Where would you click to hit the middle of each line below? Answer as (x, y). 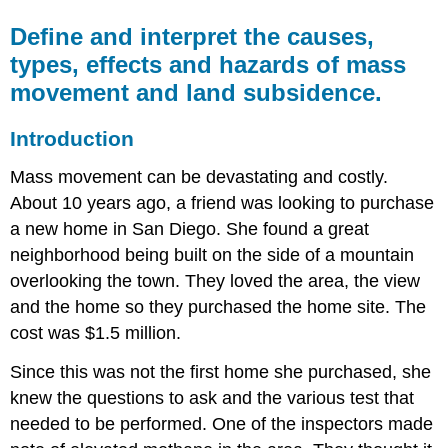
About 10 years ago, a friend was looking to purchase (222, 203)
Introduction (72, 139)
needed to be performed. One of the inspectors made (222, 423)
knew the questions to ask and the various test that (212, 397)
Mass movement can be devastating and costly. (199, 177)
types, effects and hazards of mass (208, 64)
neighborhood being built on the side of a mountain (212, 255)
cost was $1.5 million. (96, 333)
